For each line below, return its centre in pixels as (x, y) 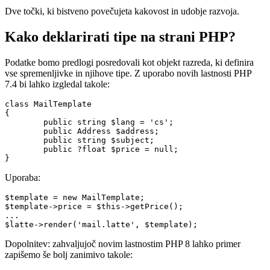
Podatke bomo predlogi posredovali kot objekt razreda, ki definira (129, 62)
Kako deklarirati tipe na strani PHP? (120, 36)
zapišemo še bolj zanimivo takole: (69, 254)
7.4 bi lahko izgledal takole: (57, 84)
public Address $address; (24, 131)
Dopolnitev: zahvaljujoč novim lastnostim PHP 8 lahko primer (123, 243)
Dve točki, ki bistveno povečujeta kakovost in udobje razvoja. (122, 11)
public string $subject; (24, 140)
